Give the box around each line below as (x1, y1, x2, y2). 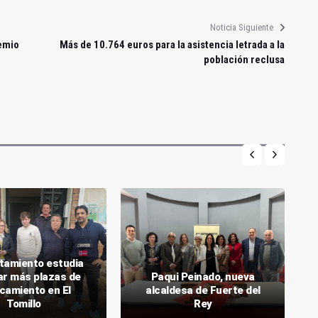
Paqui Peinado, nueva (150, 270, 255, 283)
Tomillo (6, 297, 41, 310)
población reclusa (203, 53, 285, 66)
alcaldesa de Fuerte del (146, 283, 261, 297)
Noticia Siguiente (209, 21, 273, 33)
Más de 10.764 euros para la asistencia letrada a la (59, 38, 285, 51)
